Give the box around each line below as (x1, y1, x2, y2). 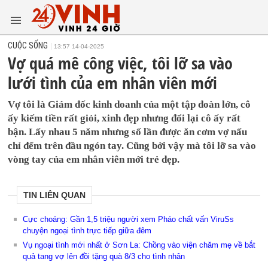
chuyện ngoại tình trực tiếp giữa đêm (23, 226, 152, 235)
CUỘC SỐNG (8, 41, 48, 50)
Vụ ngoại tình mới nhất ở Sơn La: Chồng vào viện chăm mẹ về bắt (23, 240, 256, 249)
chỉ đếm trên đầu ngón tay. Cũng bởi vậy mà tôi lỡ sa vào (8, 140, 257, 151)
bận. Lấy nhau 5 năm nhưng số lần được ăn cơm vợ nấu (8, 126, 248, 138)
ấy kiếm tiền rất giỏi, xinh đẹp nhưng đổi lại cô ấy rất (8, 112, 241, 124)
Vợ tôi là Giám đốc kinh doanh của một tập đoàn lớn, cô (8, 99, 251, 110)
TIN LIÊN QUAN (23, 190, 86, 200)
